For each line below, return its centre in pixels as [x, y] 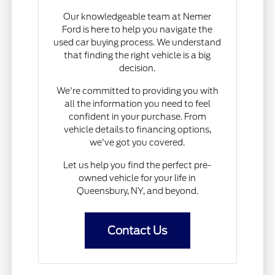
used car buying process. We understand [137, 43]
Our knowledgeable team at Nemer [137, 17]
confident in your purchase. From [137, 117]
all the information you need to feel [137, 104]
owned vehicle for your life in [137, 178]
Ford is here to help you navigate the [137, 30]
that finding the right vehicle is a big [137, 56]
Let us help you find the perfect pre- [137, 165]
